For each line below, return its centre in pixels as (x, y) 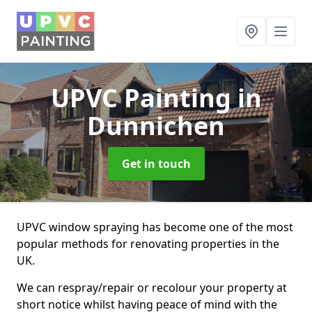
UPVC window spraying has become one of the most (155, 227)
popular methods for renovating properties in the (148, 244)
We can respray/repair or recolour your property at (152, 288)
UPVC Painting (144, 98)
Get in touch (156, 164)
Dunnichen (156, 126)
